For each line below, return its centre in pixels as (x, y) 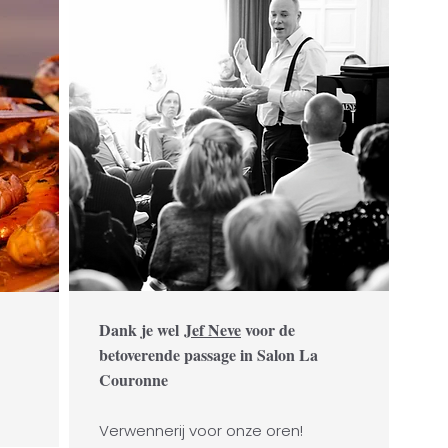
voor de (268, 329)
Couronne (133, 379)
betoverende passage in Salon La (208, 354)
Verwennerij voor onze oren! (201, 430)
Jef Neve (212, 329)
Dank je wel (141, 329)
